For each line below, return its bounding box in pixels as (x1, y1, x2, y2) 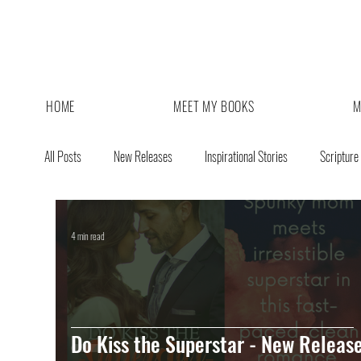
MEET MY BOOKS (173, 97, 255, 116)
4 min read (71, 228, 105, 243)
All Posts (44, 147, 81, 166)
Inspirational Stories (205, 147, 288, 166)
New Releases (114, 147, 172, 166)
